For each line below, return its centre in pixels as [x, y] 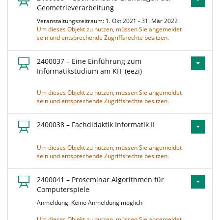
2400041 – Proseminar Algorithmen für [100, 179]
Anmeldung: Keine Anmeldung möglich [91, 203]
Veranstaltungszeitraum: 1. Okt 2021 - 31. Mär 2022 [109, 21]
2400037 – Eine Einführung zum [89, 61]
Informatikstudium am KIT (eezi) [89, 71]
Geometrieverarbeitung [75, 8]
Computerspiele [63, 189]
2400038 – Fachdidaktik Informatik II [96, 124]
